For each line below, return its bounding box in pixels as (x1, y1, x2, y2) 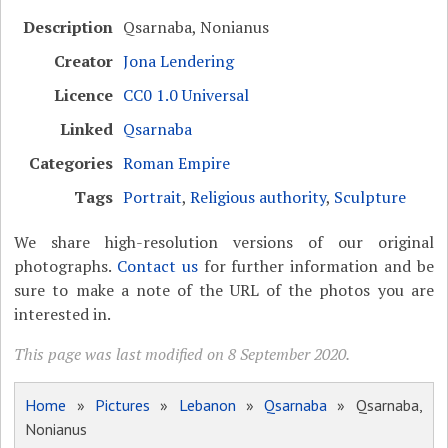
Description (23, 15, 114, 38)
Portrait (123, 185, 183, 208)
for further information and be (197, 254, 434, 277)
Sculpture (334, 185, 407, 208)
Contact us (117, 254, 198, 277)
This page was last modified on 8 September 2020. (14, 342, 351, 365)
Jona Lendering (123, 49, 235, 72)
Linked (60, 117, 114, 140)
